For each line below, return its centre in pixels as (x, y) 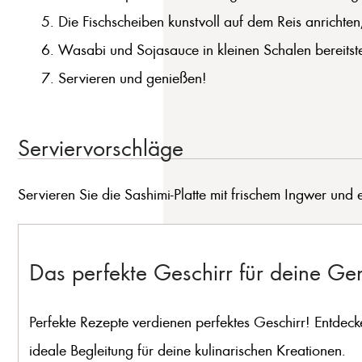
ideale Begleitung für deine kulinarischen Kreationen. (189, 349)
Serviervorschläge (100, 147)
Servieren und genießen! (132, 78)
